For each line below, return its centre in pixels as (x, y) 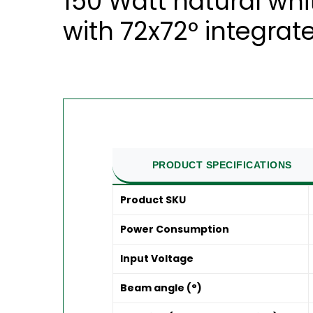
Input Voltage (157, 259)
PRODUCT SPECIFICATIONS (222, 165)
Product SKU (153, 200)
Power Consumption (175, 230)
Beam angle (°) (161, 288)
